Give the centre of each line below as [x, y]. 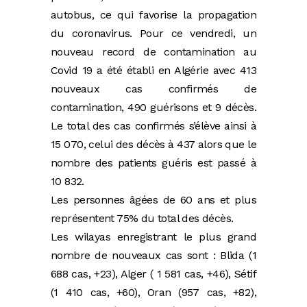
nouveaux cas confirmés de [153, 89]
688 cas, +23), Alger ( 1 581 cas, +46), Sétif [153, 274]
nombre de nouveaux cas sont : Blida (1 [153, 256]
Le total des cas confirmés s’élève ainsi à [153, 126]
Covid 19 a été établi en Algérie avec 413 [153, 71]
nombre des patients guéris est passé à [153, 163]
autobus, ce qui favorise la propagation [153, 15]
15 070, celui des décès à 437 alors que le [153, 145]
